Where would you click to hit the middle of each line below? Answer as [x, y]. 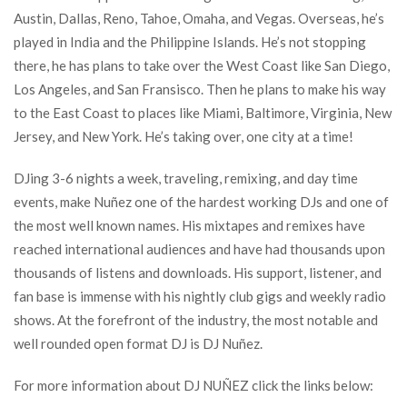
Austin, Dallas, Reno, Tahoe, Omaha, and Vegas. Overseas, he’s [199, 18]
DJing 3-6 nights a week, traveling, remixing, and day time [186, 178]
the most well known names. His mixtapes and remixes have [189, 225]
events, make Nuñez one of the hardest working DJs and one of [201, 202]
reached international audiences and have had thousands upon [199, 249]
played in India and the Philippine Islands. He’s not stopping [190, 42]
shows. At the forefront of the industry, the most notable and [196, 320]
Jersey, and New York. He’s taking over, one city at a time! [184, 136]
